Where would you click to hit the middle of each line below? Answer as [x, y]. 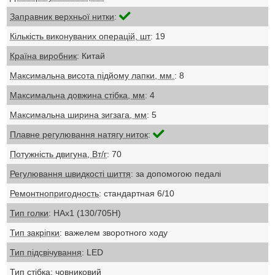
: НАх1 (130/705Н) [85, 213]
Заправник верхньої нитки [62, 16]
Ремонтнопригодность [55, 193]
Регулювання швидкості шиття [71, 173]
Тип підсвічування [46, 252]
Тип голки [29, 213]
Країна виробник [44, 56]
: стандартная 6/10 [137, 193]
